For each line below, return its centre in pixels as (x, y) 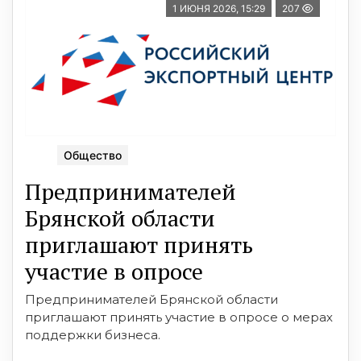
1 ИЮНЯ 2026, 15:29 (219, 8)
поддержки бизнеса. (93, 334)
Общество (93, 155)
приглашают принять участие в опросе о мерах (179, 317)
